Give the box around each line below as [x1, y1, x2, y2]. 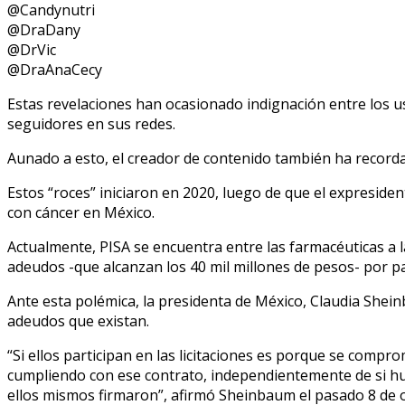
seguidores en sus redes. [7, 113, 175, 134]
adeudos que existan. [7, 310, 149, 331]
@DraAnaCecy [7, 59, 102, 80]
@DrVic [7, 39, 56, 60]
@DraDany [7, 19, 80, 40]
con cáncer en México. [7, 202, 155, 222]
